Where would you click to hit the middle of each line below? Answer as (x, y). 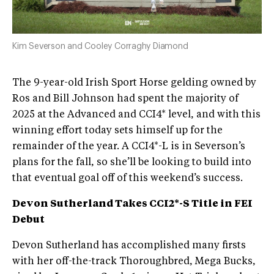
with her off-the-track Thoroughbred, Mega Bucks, (134, 262)
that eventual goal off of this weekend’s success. (128, 179)
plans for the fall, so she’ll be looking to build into (132, 163)
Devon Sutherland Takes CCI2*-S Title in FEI (132, 205)
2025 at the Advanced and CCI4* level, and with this (136, 115)
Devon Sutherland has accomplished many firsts (129, 246)
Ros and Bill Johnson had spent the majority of (125, 99)
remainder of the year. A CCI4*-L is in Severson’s (129, 147)
